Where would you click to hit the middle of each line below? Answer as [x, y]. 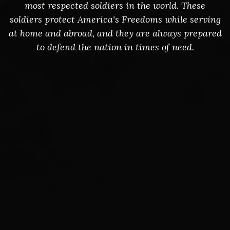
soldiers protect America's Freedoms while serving [115, 19]
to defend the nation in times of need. [115, 47]
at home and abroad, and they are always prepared [115, 33]
